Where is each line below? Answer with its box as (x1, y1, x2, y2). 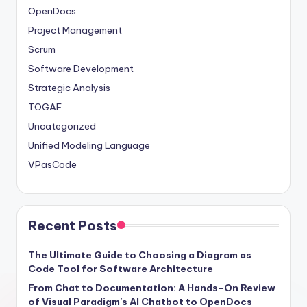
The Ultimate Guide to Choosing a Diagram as (28, 248, 251, 261)
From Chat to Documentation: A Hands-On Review (28, 281, 275, 294)
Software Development (28, 62, 134, 75)
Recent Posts (28, 217, 117, 234)
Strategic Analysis (28, 81, 110, 94)
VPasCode (28, 158, 77, 171)
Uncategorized (28, 119, 96, 132)
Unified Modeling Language (28, 138, 150, 151)
